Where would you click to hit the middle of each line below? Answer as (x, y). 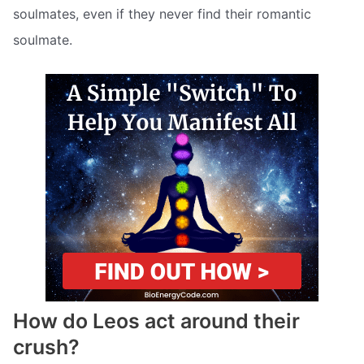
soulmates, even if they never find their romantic (162, 14)
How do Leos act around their (156, 321)
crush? (46, 347)
